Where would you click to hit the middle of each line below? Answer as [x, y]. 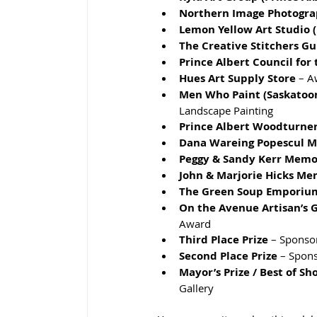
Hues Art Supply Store [237, 78]
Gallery [196, 288]
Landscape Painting [226, 110]
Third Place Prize [224, 239]
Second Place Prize [228, 255]
